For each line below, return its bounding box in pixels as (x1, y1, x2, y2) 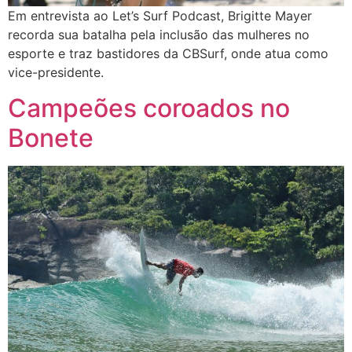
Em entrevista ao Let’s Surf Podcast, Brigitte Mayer (8, 8, 312, 24)
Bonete (8, 122, 93, 153)
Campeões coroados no (8, 92, 290, 123)
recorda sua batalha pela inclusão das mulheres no (8, 27, 310, 43)
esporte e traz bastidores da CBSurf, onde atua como (8, 46, 328, 62)
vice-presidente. (8, 64, 104, 81)
